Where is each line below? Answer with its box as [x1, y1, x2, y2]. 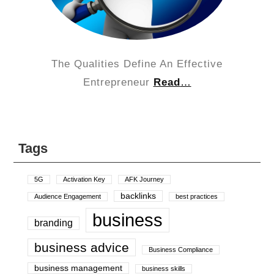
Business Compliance [149, 245, 213, 253]
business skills [142, 264, 186, 272]
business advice [34, 240, 130, 254]
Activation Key [63, 175, 106, 183]
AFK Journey [125, 175, 165, 183]
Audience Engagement [34, 192, 102, 200]
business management [34, 263, 123, 273]
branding [34, 217, 73, 228]
